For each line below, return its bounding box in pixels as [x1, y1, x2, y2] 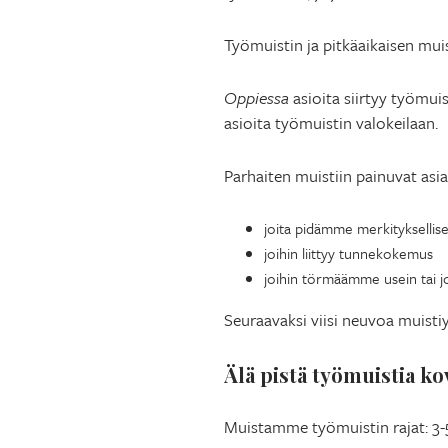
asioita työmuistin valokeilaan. [224, 109, 438, 135]
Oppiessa [224, 84, 289, 110]
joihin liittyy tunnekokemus [264, 241, 433, 264]
